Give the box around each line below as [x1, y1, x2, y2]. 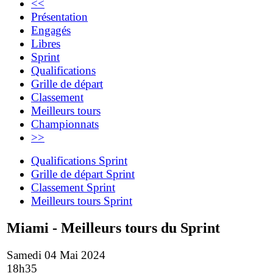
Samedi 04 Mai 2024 [7, 248, 105, 261]
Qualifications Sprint [31, 154, 127, 167]
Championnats [31, 117, 99, 130]
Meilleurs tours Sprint [31, 194, 132, 207]
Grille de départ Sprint [31, 167, 135, 180]
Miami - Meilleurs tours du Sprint [7, 219, 220, 236]
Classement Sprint [31, 180, 115, 194]
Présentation [31, 10, 88, 23]
